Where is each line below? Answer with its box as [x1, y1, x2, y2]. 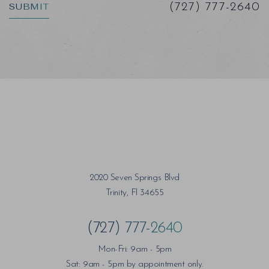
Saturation [40, 55, 72, 63]
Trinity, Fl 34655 [105, 188, 164, 198]
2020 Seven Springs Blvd [89, 173, 180, 183]
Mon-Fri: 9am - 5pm [97, 244, 172, 254]
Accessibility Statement [117, 56, 185, 65]
